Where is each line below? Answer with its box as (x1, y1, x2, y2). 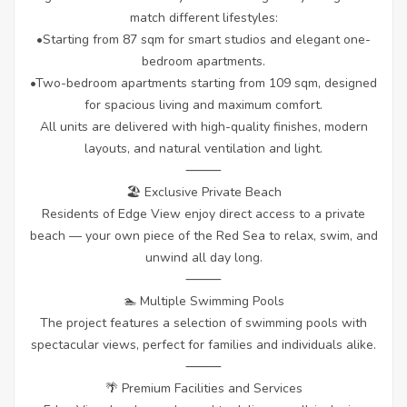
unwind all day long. (144, 249, 263, 267)
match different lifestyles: (129, 9, 278, 27)
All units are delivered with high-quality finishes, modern (39, 118, 368, 136)
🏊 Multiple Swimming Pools (123, 293, 284, 311)
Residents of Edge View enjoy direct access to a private (42, 205, 365, 223)
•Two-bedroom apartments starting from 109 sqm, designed (30, 74, 377, 93)
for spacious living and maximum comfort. (84, 96, 323, 114)
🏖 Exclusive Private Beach (125, 184, 282, 202)
